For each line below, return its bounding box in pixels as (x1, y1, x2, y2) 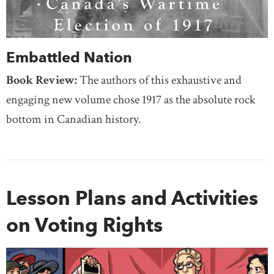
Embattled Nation (6, 48, 132, 67)
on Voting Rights (6, 213, 163, 237)
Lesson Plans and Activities (6, 186, 258, 210)
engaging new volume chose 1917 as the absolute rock (6, 92, 256, 108)
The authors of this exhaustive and (80, 72, 242, 89)
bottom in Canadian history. (6, 111, 141, 128)
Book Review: (6, 72, 80, 89)
